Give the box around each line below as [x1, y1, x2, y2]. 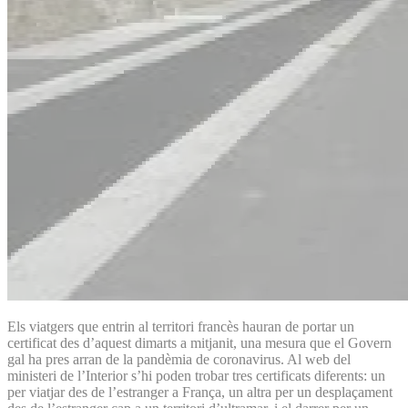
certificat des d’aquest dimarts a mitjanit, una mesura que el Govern [7, 334, 392, 351]
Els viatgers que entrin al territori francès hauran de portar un [7, 318, 354, 334]
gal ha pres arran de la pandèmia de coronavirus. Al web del [7, 351, 351, 367]
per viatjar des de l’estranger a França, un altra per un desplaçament [7, 383, 393, 400]
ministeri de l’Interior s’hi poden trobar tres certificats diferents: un [7, 367, 385, 383]
